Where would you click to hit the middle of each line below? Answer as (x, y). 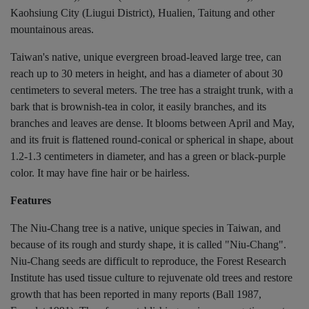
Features (31, 200)
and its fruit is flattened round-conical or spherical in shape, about (152, 140)
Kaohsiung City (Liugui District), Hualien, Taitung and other (142, 13)
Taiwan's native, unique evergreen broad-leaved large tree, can (146, 57)
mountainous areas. (52, 29)
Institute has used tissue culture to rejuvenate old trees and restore (151, 278)
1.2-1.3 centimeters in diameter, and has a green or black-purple (148, 156)
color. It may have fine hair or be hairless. (100, 173)
